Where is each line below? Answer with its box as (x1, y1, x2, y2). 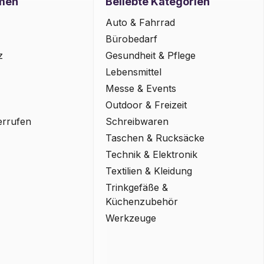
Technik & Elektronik (105, 148, 198, 161)
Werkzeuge (105, 212, 157, 225)
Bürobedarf (105, 33, 158, 45)
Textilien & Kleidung (105, 165, 193, 177)
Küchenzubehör (105, 196, 179, 208)
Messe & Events (105, 82, 177, 95)
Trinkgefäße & (105, 181, 169, 194)
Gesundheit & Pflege (105, 49, 196, 62)
